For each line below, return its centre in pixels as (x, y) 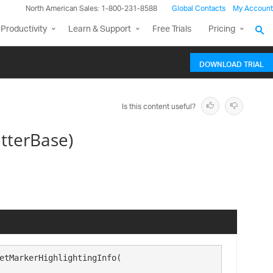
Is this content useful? (159, 107)
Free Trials (172, 30)
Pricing (222, 30)
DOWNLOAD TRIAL (232, 63)
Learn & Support (100, 30)
